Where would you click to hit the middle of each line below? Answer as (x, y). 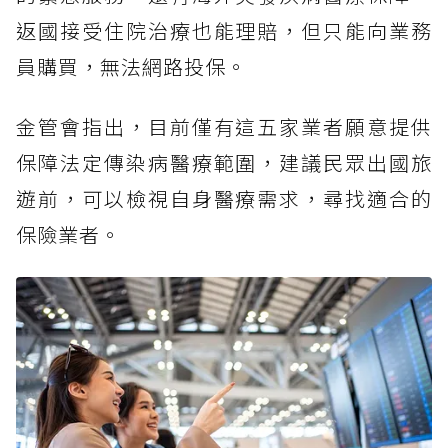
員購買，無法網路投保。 (131, 66)
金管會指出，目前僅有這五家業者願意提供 (224, 126)
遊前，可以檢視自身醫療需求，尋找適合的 (224, 198)
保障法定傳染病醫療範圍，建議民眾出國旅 (224, 162)
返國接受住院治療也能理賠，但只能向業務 (224, 30)
